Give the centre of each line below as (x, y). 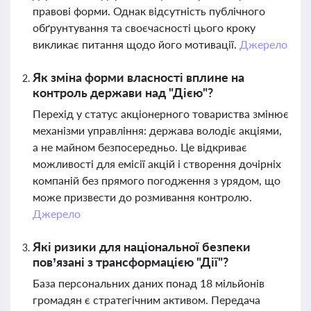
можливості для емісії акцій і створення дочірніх (157, 163)
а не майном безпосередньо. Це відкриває (140, 147)
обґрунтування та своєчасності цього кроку (144, 27)
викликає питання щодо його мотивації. (136, 44)
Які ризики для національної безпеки (142, 246)
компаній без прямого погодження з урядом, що (157, 180)
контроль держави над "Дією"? (123, 92)
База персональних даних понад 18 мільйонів (149, 283)
